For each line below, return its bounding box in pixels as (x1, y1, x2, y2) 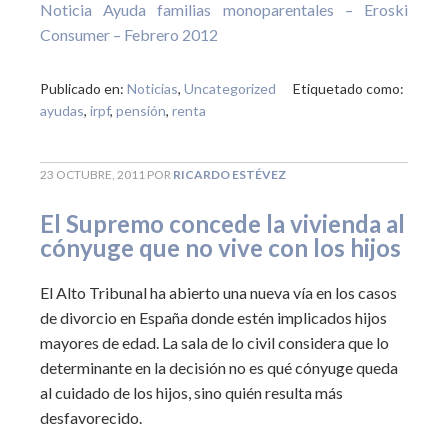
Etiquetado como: (293, 80, 404, 97)
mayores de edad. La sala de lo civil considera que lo (40, 333, 389, 352)
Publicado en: (40, 80, 127, 97)
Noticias (127, 80, 178, 97)
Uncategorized (184, 80, 276, 97)
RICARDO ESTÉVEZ (173, 167, 286, 182)
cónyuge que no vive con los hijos (40, 233, 401, 262)
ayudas (40, 102, 84, 119)
